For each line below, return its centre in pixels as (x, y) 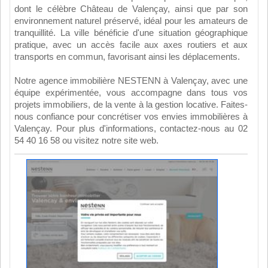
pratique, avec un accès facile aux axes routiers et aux (131, 45)
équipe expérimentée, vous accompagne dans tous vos (131, 93)
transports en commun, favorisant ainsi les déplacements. (127, 57)
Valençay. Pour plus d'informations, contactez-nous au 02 (131, 129)
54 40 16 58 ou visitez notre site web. (86, 141)
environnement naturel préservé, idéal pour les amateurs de (131, 21)
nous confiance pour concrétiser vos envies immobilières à (131, 117)
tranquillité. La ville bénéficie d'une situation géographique (131, 33)
